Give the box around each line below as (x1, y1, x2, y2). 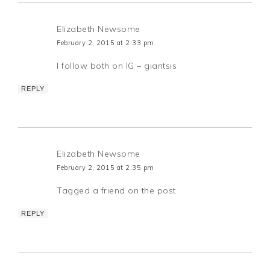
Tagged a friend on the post (57, 184, 176, 196)
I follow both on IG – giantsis (57, 60, 177, 71)
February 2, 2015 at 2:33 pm (57, 38, 154, 47)
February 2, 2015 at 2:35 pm (57, 163, 154, 172)
